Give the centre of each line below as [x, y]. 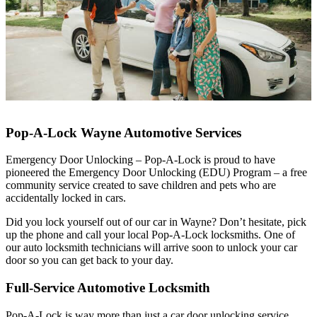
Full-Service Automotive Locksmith [108, 288]
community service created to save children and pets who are [141, 185]
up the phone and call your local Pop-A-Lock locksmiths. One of [150, 235]
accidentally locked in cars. [66, 198]
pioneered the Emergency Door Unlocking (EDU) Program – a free [156, 173]
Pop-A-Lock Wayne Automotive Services [123, 132]
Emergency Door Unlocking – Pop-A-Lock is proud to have [140, 160]
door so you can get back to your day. [90, 260]
